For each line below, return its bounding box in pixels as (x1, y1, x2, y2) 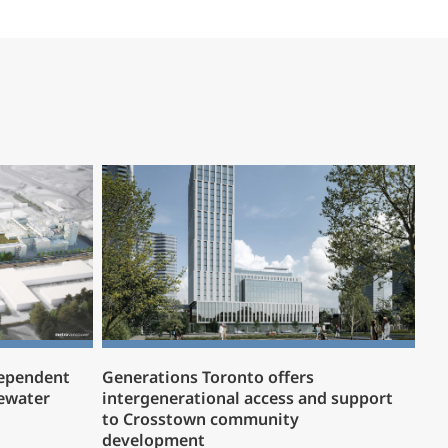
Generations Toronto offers (102, 366, 315, 392)
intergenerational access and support (102, 387, 394, 413)
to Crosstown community (102, 408, 300, 434)
